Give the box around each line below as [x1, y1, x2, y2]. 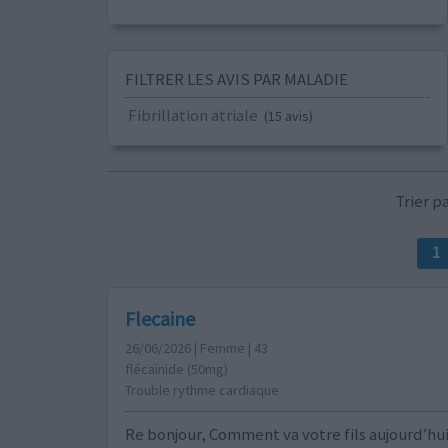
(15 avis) [263, 107, 313, 126]
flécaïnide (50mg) [124, 360, 228, 379]
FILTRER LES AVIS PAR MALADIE [124, 68, 348, 91]
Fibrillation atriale [127, 104, 258, 127]
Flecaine [124, 306, 195, 332]
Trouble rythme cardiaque [124, 381, 279, 400]
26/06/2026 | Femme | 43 [124, 339, 268, 358]
